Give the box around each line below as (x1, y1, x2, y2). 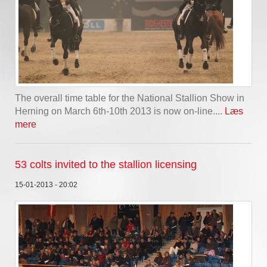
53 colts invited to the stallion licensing (15, 159, 197, 171)
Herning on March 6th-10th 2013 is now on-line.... (15, 106, 225, 117)
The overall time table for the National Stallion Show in (15, 93, 244, 104)
